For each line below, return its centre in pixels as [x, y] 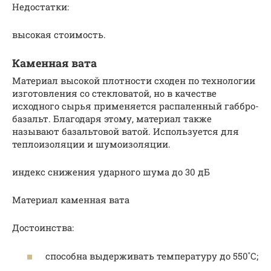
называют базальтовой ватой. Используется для [126, 132]
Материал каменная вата [71, 200]
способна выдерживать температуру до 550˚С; [152, 256]
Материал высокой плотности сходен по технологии [134, 81]
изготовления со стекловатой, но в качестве [114, 93]
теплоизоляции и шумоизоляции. [91, 144]
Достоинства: [43, 228]
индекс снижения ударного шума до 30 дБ [111, 172]
